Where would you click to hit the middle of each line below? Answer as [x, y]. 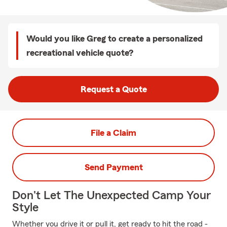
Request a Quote [113, 89]
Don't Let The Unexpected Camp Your [111, 196]
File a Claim [113, 133]
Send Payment [113, 167]
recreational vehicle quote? [80, 53]
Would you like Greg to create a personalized [115, 39]
